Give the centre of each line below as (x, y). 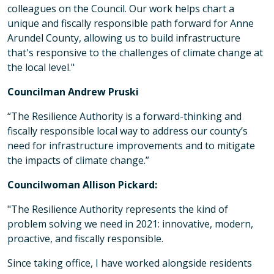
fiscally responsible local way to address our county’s (128, 131)
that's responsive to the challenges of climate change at (135, 53)
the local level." (41, 67)
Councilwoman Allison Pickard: (82, 185)
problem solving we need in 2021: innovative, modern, (130, 224)
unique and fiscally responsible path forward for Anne (131, 23)
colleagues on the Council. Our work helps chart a (121, 9)
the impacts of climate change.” (78, 160)
